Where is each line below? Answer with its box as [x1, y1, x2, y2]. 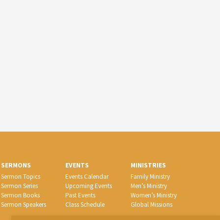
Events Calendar [65, 172, 109, 181]
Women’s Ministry [131, 191, 177, 199]
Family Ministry [131, 172, 170, 181]
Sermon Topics [1, 172, 41, 181]
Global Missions [131, 200, 173, 209]
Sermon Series [1, 181, 38, 190]
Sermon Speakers [1, 200, 47, 209]
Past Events [65, 191, 95, 199]
